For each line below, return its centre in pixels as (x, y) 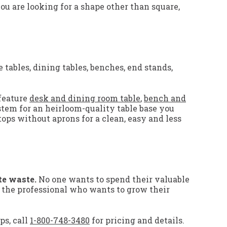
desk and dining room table (85, 98)
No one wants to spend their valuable (113, 179)
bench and (165, 98)
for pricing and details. (137, 220)
